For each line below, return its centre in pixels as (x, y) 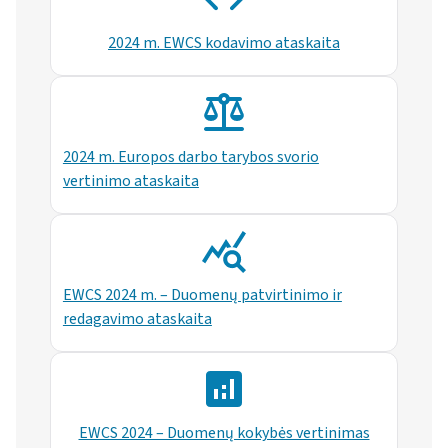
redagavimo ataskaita (137, 319)
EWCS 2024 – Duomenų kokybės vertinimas (224, 433)
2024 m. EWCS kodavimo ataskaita (224, 43)
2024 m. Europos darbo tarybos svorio (190, 157)
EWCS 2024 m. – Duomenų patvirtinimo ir (202, 295)
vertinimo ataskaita (130, 181)
